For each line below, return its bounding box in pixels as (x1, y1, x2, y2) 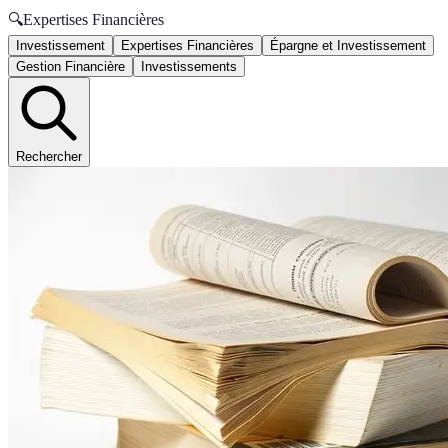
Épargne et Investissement (270, 38, 426, 53)
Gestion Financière (16, 59, 125, 74)
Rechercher (16, 149, 82, 164)
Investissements (141, 59, 237, 74)
